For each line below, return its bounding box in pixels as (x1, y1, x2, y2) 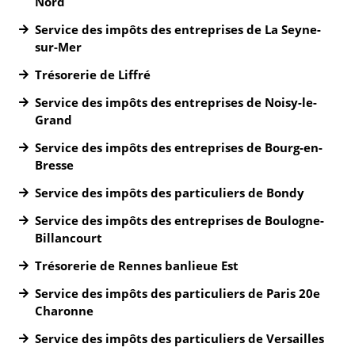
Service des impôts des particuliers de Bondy (35, 185, 304, 200)
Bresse (35, 157, 74, 173)
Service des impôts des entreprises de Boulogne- (35, 212, 324, 228)
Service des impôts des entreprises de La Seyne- (35, 21, 321, 37)
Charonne (35, 303, 94, 319)
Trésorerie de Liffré (35, 67, 151, 82)
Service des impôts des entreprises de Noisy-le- (35, 94, 317, 110)
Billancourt (35, 230, 102, 246)
